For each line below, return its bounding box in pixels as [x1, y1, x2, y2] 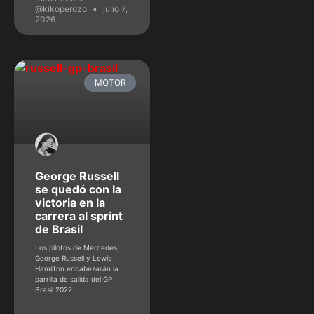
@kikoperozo [35, 3, 89, 14]
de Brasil [35, 222, 83, 237]
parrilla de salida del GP [35, 275, 112, 284]
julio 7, [101, 3, 128, 14]
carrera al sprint [35, 209, 123, 224]
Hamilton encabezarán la [35, 264, 118, 273]
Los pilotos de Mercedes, [35, 243, 119, 252]
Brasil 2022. [35, 285, 74, 294]
